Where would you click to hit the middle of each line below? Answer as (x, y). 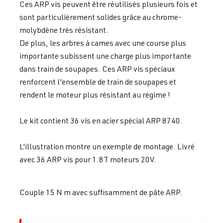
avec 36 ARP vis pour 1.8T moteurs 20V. (88, 159)
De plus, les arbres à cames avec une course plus (103, 43)
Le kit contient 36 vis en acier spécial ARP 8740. (101, 120)
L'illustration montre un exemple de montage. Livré (107, 146)
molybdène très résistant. (64, 30)
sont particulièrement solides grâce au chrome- (101, 17)
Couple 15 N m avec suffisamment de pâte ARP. (101, 192)
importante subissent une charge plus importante (105, 56)
